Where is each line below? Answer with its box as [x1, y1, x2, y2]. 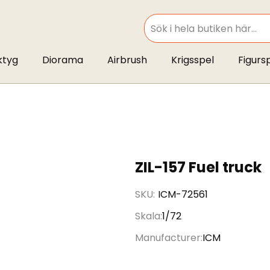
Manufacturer [135, 231, 201, 245]
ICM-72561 [158, 187, 208, 201]
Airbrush [107, 53, 147, 67]
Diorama [42, 53, 83, 67]
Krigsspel [171, 53, 214, 67]
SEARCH [143, 30, 172, 40]
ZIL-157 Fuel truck [135, 157, 262, 177]
